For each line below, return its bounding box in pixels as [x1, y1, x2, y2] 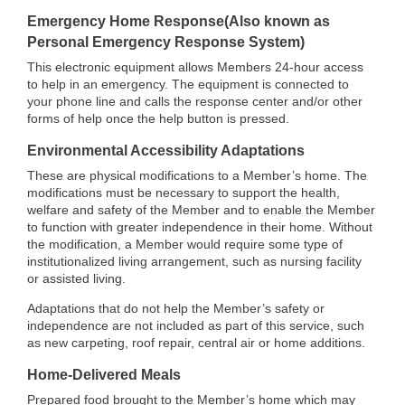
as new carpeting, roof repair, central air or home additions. [27, 335, 365, 351]
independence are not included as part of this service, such [27, 318, 364, 334]
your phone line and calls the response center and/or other [27, 94, 363, 109]
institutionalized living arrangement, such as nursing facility [27, 254, 362, 269]
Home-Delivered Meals [27, 366, 181, 383]
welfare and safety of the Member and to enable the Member [27, 202, 375, 218]
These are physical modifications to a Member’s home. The [27, 168, 367, 184]
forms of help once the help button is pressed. [27, 111, 289, 127]
